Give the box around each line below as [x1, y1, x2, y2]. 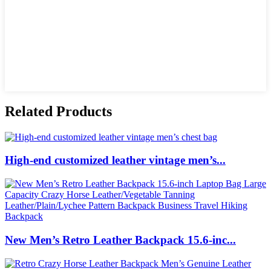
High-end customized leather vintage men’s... [5, 154, 226, 167]
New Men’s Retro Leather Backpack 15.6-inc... [5, 233, 236, 246]
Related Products [5, 103, 112, 119]
